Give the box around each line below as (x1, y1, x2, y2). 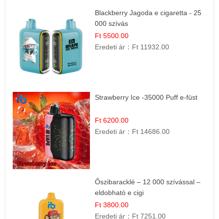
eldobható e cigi (95, 189, 144, 197)
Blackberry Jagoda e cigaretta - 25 (95, 8, 202, 17)
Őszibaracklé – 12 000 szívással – (95, 178, 201, 186)
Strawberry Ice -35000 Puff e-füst (95, 93, 198, 101)
